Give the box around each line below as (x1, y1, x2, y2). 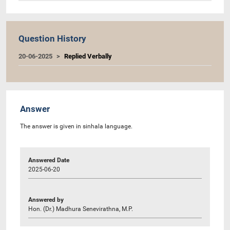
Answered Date (28, 156, 69, 164)
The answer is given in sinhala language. (20, 122, 132, 130)
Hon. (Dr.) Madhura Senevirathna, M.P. (28, 205, 133, 213)
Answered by (28, 196, 64, 203)
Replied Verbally (64, 52, 112, 60)
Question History (18, 33, 86, 44)
